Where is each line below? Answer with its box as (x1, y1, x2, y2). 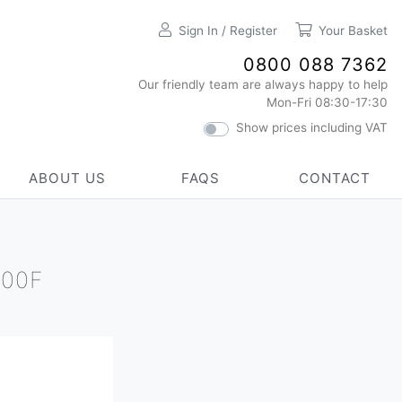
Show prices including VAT (236, 120, 388, 135)
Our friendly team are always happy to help (138, 77, 388, 92)
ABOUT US (28, 170, 106, 187)
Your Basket (319, 23, 388, 38)
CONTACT (299, 170, 371, 187)
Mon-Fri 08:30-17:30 (267, 95, 388, 109)
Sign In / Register (179, 23, 277, 38)
